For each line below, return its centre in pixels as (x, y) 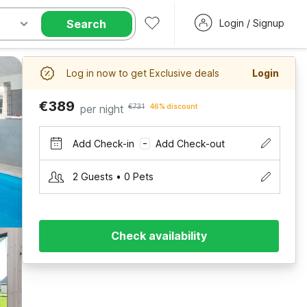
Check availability (159, 236)
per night (102, 109)
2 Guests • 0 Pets (113, 176)
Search (87, 24)
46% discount (174, 106)
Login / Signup (251, 23)
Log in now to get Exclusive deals (143, 73)
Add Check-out (190, 143)
